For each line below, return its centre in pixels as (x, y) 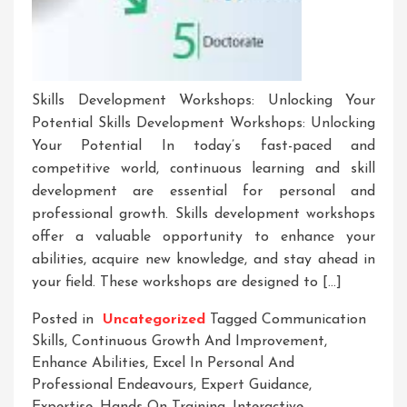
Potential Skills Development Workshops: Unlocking (203, 124)
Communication (314, 320)
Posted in (65, 320)
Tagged (236, 320)
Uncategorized (154, 320)
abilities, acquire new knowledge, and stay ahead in (203, 260)
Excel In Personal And (223, 364)
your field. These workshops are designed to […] (187, 283)
